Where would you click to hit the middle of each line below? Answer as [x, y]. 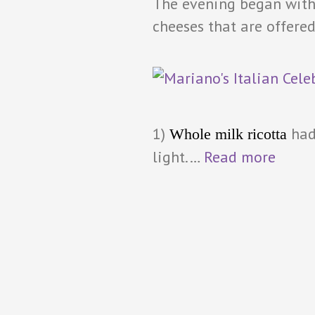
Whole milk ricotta [228, 134]
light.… [178, 157]
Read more [240, 157]
